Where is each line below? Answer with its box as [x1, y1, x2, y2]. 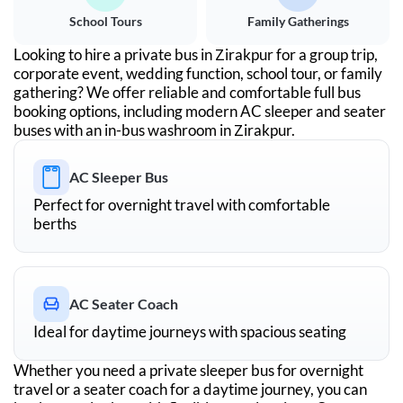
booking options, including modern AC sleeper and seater [13, 101, 386, 121]
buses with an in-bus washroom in [13, 120, 234, 139]
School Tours [68, 13, 142, 29]
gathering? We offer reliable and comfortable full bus [13, 82, 361, 102]
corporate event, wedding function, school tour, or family [13, 63, 382, 83]
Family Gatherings [246, 13, 349, 29]
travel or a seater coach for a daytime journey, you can [13, 379, 367, 399]
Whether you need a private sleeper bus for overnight [13, 360, 363, 380]
